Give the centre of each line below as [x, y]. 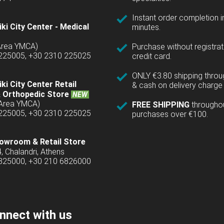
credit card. [152, 56]
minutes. [146, 27]
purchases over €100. [170, 114]
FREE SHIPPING [162, 105]
